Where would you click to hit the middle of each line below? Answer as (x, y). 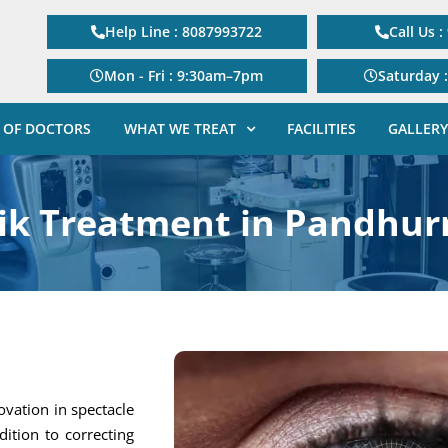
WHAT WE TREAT (179, 128)
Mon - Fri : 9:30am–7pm (184, 75)
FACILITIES (321, 128)
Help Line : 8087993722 (184, 31)
